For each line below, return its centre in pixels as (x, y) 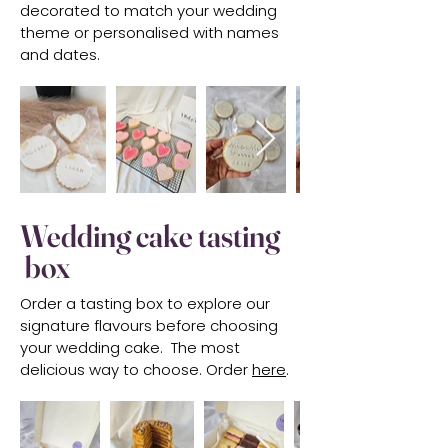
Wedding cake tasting (150, 235)
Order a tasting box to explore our (145, 303)
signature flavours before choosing (149, 325)
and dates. (60, 54)
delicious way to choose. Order (136, 369)
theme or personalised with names (149, 32)
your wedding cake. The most (130, 347)
